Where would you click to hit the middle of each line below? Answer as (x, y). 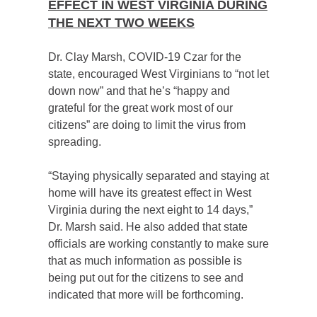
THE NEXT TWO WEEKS (121, 23)
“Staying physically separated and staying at (158, 176)
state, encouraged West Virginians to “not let (158, 74)
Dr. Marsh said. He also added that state (148, 227)
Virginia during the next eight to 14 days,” (150, 210)
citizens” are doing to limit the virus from (147, 125)
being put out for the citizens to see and (146, 278)
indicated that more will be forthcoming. (146, 295)
